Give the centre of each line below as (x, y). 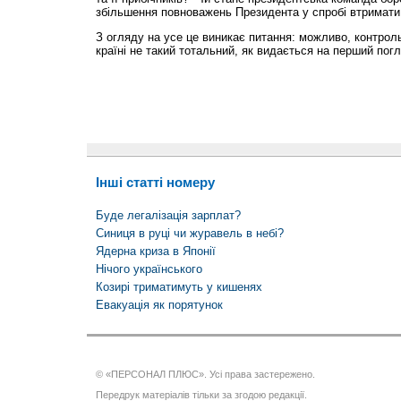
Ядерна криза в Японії (155, 252)
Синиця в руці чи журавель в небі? (189, 234)
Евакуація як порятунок (159, 305)
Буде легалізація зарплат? (168, 216)
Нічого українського (149, 269)
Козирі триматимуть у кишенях (179, 287)
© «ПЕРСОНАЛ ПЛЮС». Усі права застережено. (205, 375)
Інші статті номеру (155, 182)
